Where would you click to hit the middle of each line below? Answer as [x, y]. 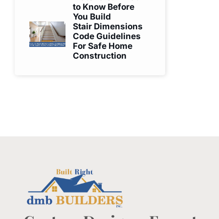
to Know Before [104, 7]
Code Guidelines [107, 36]
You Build [92, 17]
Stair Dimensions [108, 27]
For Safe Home [103, 46]
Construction [100, 56]
